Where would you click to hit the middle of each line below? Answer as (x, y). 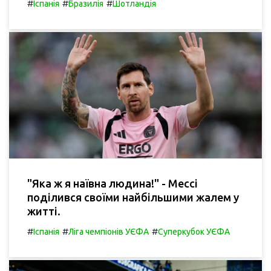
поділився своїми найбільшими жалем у (133, 197)
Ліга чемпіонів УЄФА (109, 231)
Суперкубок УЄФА (194, 231)
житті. (44, 211)
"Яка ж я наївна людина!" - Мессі (113, 183)
